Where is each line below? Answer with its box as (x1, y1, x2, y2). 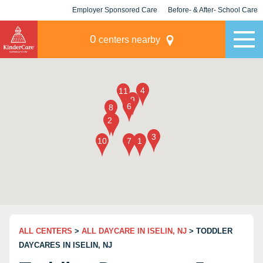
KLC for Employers (83, 26, 147, 35)
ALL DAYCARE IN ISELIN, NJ (82, 227, 187, 235)
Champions (194, 26, 232, 35)
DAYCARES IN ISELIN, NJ (19, 241, 112, 249)
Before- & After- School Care (168, 6, 258, 14)
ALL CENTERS (19, 227, 72, 235)
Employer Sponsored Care (72, 6, 157, 14)
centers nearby (96, 35, 160, 45)
